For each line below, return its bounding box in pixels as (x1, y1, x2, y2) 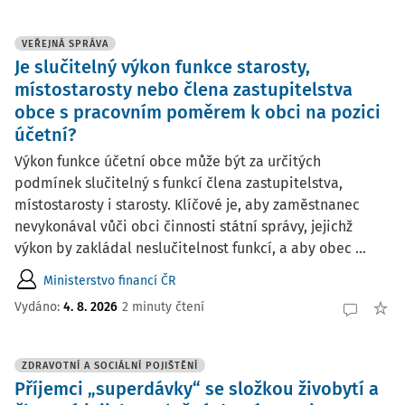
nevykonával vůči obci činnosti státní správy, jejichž (14, 218, 353, 235)
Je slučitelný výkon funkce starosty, (14, 56, 310, 78)
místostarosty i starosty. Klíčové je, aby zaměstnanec (14, 196, 360, 213)
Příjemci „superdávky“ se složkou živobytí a (14, 378, 379, 400)
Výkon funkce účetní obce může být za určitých (14, 153, 321, 170)
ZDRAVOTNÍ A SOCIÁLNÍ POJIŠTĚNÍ (22, 360, 198, 372)
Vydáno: (14, 298, 63, 315)
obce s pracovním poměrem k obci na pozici (14, 101, 381, 123)
